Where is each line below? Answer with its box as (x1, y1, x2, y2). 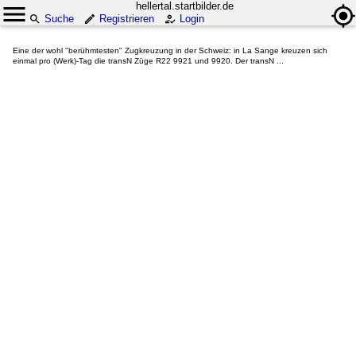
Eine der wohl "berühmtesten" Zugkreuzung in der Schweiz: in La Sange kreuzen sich (13, 46, 327, 55)
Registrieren (99, 13, 154, 25)
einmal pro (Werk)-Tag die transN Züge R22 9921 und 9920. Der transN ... (13, 56, 284, 65)
